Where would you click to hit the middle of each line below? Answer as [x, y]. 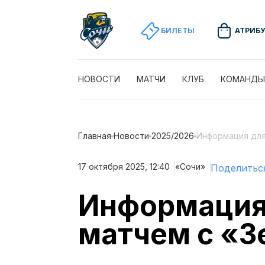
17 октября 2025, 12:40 [124, 167]
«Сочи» [190, 167]
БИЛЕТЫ [178, 30]
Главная [95, 136]
